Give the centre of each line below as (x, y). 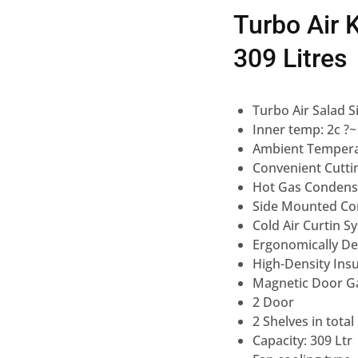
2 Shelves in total (303, 321)
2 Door (273, 302)
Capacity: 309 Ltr (302, 340)
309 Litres (290, 58)
